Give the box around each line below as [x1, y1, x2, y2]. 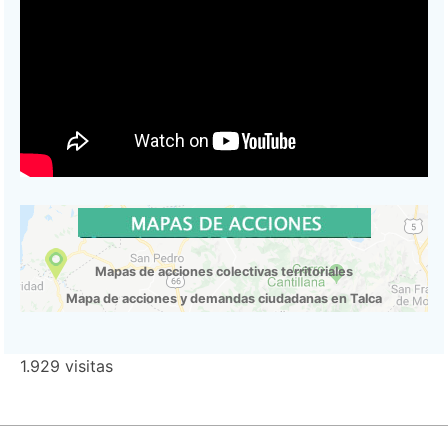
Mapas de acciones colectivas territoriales [95, 264, 353, 280]
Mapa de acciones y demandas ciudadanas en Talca [66, 291, 382, 307]
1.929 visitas [20, 356, 113, 377]
